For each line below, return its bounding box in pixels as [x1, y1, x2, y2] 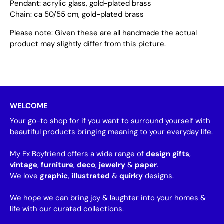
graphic [40, 171, 68, 181]
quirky [119, 171, 145, 181]
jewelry [99, 160, 127, 170]
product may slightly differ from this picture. [10, 39, 166, 49]
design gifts [146, 149, 189, 159]
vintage [10, 160, 37, 170]
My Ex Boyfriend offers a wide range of [10, 149, 146, 159]
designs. [145, 171, 174, 181]
